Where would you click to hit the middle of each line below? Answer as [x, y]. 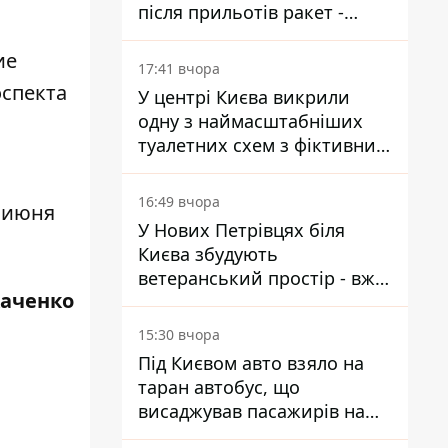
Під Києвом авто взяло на [251, 363]
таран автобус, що [219, 387]
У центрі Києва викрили [244, 97]
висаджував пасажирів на [251, 411]
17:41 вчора [179, 68]
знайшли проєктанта [231, 302]
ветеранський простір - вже [261, 278]
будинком [181, 169]
